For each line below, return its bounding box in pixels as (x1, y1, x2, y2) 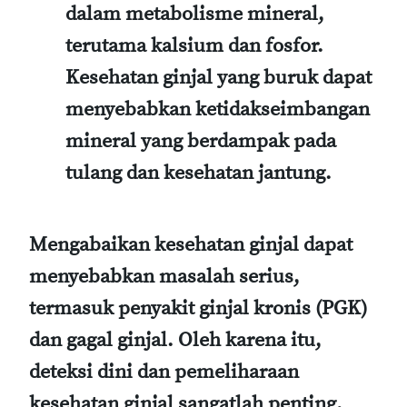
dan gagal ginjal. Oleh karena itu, (29, 328, 322, 353)
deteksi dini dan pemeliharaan (29, 360, 299, 385)
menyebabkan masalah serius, (29, 264, 300, 290)
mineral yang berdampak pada (65, 129, 336, 154)
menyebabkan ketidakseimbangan (65, 97, 370, 123)
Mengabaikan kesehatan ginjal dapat (29, 233, 352, 258)
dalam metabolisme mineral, (65, 2, 324, 27)
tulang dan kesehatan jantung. (65, 161, 332, 186)
